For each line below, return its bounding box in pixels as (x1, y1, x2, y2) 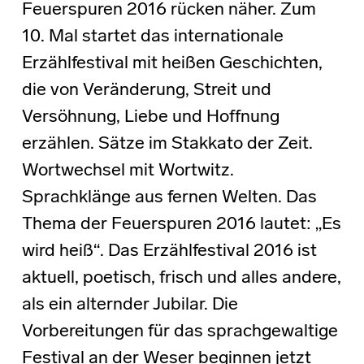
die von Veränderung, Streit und (21, 80, 271, 100)
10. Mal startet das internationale (21, 27, 284, 46)
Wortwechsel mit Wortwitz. (21, 161, 234, 180)
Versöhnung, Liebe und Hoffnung (21, 107, 279, 127)
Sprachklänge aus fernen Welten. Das (21, 188, 317, 207)
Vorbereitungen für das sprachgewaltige (21, 322, 338, 341)
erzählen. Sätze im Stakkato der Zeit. (21, 134, 313, 154)
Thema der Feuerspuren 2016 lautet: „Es (21, 214, 341, 234)
